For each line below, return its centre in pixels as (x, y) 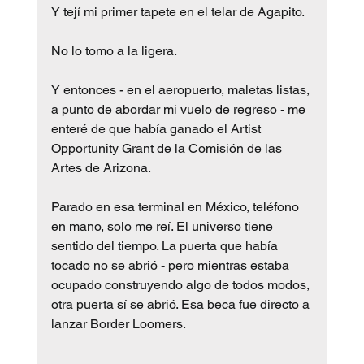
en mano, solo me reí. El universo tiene (163, 226)
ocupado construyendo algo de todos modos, (182, 284)
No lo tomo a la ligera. (114, 50)
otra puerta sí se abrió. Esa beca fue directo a (182, 304)
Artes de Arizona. (101, 167)
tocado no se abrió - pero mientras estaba (171, 265)
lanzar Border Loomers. (118, 323)
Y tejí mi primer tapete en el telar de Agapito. (178, 11)
